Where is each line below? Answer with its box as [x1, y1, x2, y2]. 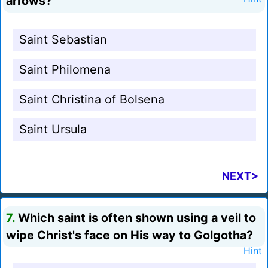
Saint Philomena [19, 62, 111, 77]
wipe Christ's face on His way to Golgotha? [6, 228, 253, 243]
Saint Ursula [19, 122, 87, 137]
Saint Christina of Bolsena [19, 92, 165, 107]
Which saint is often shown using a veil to [15, 211, 256, 226]
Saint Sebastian [19, 32, 107, 47]
